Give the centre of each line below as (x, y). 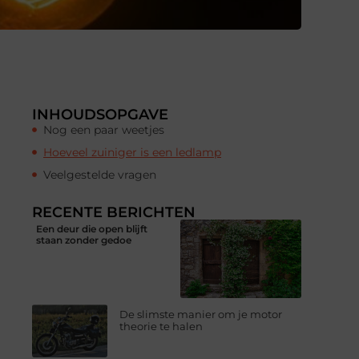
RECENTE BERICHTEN (114, 212)
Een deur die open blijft (92, 228)
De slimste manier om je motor (201, 315)
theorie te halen (161, 327)
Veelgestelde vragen (100, 174)
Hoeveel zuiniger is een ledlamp (132, 152)
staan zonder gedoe (84, 240)
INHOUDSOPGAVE (100, 114)
